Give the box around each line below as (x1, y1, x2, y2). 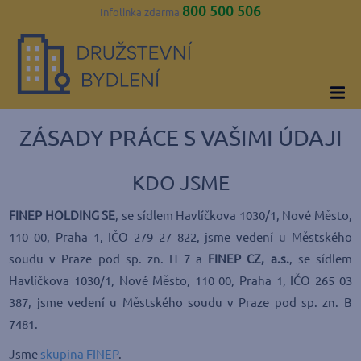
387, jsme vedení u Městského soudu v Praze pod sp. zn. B (9, 296, 352, 309)
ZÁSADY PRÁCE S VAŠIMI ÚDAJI (19, 125, 342, 150)
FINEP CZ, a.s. (208, 252, 289, 266)
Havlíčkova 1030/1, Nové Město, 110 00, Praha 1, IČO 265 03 (9, 274, 352, 288)
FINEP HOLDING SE (9, 209, 116, 222)
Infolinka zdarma (100, 6, 182, 18)
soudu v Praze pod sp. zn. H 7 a (9, 252, 209, 266)
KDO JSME (131, 172, 230, 194)
